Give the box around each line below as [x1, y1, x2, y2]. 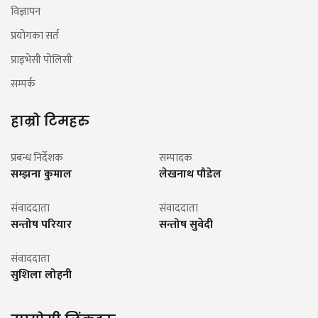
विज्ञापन [11, 2, 40, 21]
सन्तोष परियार [11, 214, 72, 234]
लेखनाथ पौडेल [159, 164, 221, 184]
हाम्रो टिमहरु [11, 111, 89, 131]
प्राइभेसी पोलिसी [11, 50, 72, 69]
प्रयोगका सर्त [11, 26, 59, 45]
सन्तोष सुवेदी [159, 214, 213, 234]
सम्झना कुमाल [11, 164, 72, 184]
